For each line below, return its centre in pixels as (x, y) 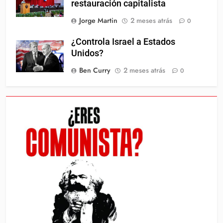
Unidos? (87, 54)
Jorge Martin (98, 21)
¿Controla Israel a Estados (123, 42)
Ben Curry (95, 70)
